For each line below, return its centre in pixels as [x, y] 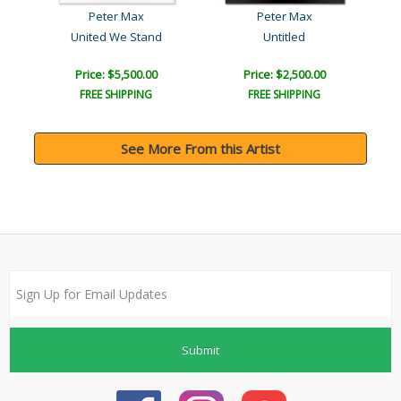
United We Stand [116, 37]
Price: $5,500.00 [116, 75]
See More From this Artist [200, 149]
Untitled [284, 37]
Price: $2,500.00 [284, 75]
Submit [200, 350]
